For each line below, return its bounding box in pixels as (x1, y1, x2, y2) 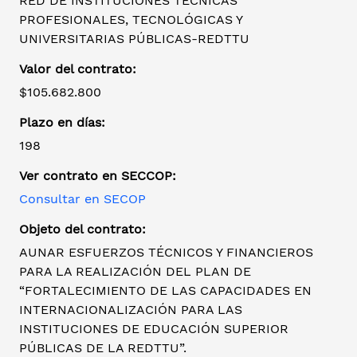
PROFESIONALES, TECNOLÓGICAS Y (19, 12, 242, 28)
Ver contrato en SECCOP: (19, 168, 176, 184)
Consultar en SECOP (19, 191, 146, 207)
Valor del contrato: (19, 61, 136, 77)
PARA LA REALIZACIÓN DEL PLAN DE (19, 264, 251, 280)
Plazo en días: (19, 115, 105, 131)
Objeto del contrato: (19, 222, 146, 237)
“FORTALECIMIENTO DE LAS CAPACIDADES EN (19, 283, 312, 299)
